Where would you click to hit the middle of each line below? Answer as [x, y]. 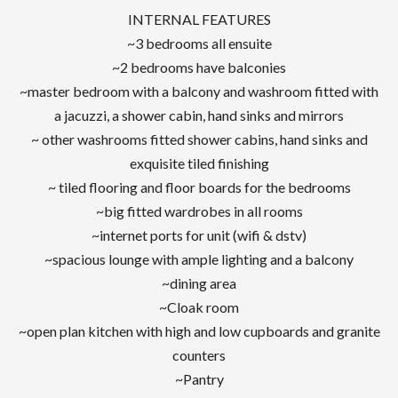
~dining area [199, 283]
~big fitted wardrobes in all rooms [199, 211]
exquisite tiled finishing [199, 163]
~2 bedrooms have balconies [199, 67]
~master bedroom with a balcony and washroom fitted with [199, 91]
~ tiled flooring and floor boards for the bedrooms [199, 187]
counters [199, 355]
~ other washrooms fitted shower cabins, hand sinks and [199, 139]
